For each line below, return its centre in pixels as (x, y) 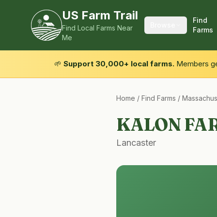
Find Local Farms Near (97, 28)
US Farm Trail (100, 15)
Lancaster (136, 143)
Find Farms (159, 98)
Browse (163, 25)
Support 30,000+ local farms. (119, 64)
